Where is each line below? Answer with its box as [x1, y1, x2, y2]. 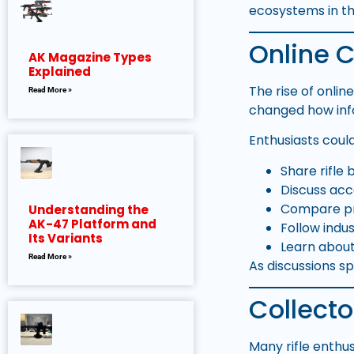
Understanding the [28, 201, 149, 219]
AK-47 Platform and [28, 216, 156, 233]
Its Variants [28, 230, 103, 247]
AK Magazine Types [28, 49, 152, 66]
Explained [28, 63, 91, 81]
